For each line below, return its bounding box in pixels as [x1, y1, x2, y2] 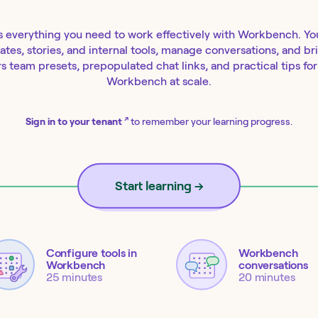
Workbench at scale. [106, 75, 212, 87]
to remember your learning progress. [131, 115, 292, 127]
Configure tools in [45, 246, 137, 259]
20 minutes [238, 270, 295, 283]
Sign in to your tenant [26, 115, 124, 127]
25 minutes [45, 270, 103, 283]
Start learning [114, 178, 192, 193]
